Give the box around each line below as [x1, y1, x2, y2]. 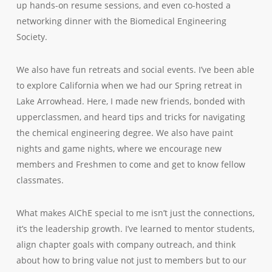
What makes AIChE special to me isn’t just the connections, [16, 207, 254, 219]
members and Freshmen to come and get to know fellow [16, 158, 245, 170]
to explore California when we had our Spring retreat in [16, 80, 242, 91]
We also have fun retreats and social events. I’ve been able [16, 64, 254, 75]
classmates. [16, 174, 64, 186]
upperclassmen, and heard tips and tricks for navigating [16, 111, 245, 123]
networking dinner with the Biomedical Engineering [16, 15, 226, 27]
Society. [16, 31, 47, 42]
